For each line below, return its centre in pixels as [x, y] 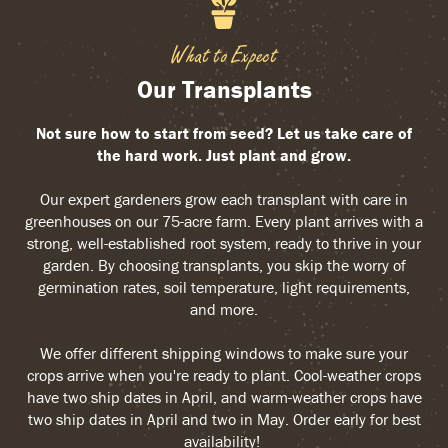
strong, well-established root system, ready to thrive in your [224, 243]
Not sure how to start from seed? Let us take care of [224, 133]
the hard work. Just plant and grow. [224, 155]
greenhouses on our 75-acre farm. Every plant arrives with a [224, 221]
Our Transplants [224, 90]
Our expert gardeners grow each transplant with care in [224, 199]
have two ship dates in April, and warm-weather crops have [224, 397]
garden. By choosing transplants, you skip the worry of [224, 265]
